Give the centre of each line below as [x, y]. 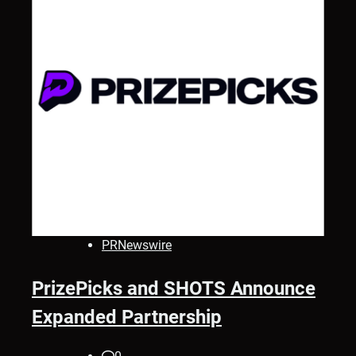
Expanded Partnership [127, 317]
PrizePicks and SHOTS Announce [174, 288]
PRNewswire [137, 245]
